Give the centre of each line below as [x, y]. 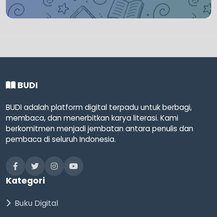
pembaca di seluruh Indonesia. [61, 139]
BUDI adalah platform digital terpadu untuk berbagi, [99, 107]
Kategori [25, 180]
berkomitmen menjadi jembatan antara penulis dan [100, 128]
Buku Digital [36, 203]
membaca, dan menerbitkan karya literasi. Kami [92, 118]
